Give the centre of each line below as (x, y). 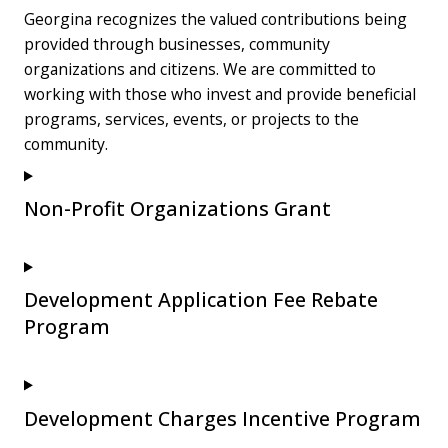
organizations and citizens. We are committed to (200, 69)
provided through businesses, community (177, 44)
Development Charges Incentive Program (222, 418)
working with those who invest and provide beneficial (220, 94)
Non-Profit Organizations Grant (177, 209)
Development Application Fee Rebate (201, 300)
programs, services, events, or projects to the (191, 119)
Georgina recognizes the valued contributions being (215, 19)
